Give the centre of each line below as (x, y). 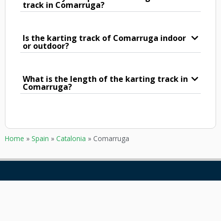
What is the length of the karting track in (105, 79)
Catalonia (71, 139)
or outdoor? (46, 46)
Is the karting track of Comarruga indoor (104, 38)
